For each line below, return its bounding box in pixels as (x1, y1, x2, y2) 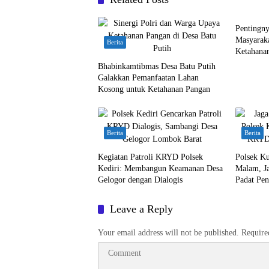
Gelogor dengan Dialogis (98, 175, 183, 184)
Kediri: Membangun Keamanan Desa (98, 164, 223, 173)
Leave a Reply (110, 203, 173, 215)
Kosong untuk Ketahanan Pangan (98, 85, 210, 94)
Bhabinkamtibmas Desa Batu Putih (98, 62, 216, 71)
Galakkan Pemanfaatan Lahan (98, 73, 199, 82)
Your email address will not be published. (98, 228, 239, 237)
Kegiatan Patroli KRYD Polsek (98, 153, 203, 162)
